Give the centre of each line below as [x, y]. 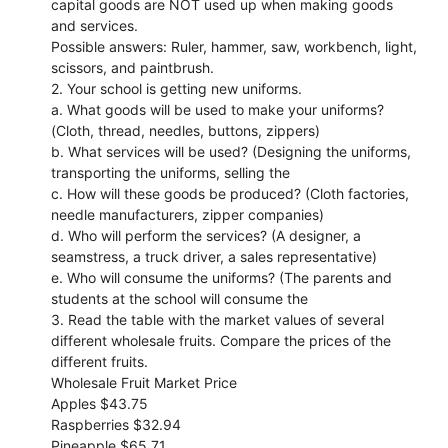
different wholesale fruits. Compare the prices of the [221, 340]
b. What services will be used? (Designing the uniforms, [231, 151]
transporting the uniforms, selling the [171, 172]
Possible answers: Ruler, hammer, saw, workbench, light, [234, 46]
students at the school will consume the [180, 298]
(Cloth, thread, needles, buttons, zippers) [186, 130]
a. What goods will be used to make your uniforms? [218, 109]
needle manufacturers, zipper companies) [188, 214]
